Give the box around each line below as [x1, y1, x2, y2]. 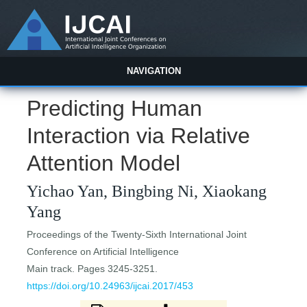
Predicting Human [27, 96, 203, 121]
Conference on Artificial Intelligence [27, 246, 180, 258]
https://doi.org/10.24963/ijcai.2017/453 [27, 280, 194, 292]
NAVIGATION [126, 66, 181, 76]
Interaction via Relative [27, 123, 251, 149]
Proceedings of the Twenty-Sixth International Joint [27, 229, 247, 241]
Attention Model [27, 151, 181, 176]
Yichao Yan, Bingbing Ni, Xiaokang [27, 182, 267, 201]
